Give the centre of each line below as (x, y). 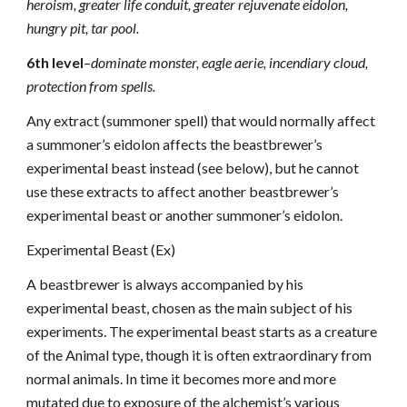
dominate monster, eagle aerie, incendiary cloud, (230, 62)
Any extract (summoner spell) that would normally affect (201, 120)
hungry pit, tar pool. (83, 28)
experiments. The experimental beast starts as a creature (202, 331)
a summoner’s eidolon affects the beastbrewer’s (175, 144)
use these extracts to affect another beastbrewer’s (183, 191)
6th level (55, 62)
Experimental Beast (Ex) (101, 249)
